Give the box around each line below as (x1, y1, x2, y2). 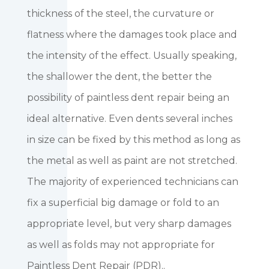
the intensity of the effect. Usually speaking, (26, 50, 237, 62)
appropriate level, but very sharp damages (26, 218, 231, 230)
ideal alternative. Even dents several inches (26, 113, 232, 125)
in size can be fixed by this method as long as (26, 134, 240, 146)
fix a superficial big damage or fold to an (26, 197, 219, 209)
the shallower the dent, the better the (26, 71, 212, 83)
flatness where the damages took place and (26, 29, 237, 41)
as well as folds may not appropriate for (26, 239, 215, 251)
